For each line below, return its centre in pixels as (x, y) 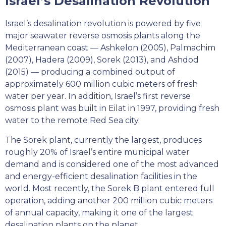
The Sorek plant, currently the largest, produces (103, 140)
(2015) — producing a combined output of (90, 72)
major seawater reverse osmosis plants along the (103, 36)
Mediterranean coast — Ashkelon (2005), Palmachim (110, 48)
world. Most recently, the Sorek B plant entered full (110, 188)
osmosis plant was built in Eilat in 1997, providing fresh (112, 108)
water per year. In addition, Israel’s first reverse (98, 96)
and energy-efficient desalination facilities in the (101, 176)
